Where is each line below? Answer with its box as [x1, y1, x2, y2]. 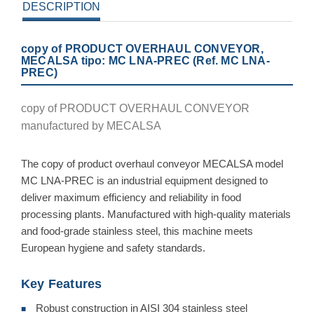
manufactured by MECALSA [21, 119, 161, 132]
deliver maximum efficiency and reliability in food [21, 191, 241, 203]
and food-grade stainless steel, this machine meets [21, 224, 253, 237]
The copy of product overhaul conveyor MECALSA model [21, 157, 283, 170]
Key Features [21, 276, 102, 291]
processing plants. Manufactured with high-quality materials [21, 207, 291, 220]
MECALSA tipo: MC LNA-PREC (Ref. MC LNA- [21, 54, 270, 67]
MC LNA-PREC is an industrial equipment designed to [21, 174, 268, 186]
